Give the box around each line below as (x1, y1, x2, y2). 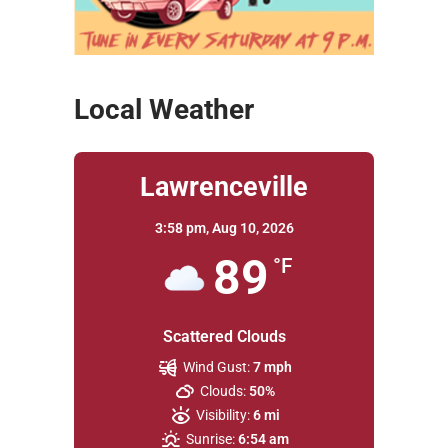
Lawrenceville (140, 171, 308, 204)
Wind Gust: (183, 359, 251, 376)
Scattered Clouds (162, 327, 286, 347)
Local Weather (74, 93, 254, 127)
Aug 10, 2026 (211, 220, 294, 237)
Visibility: (195, 407, 250, 424)
